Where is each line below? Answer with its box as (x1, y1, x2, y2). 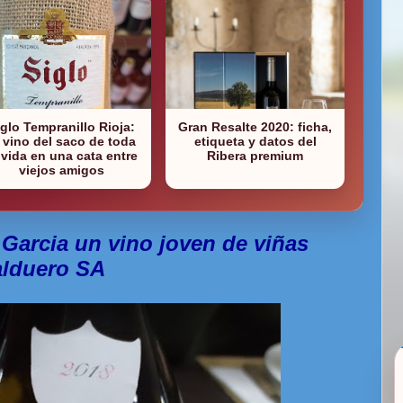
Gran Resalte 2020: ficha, (178, 119, 333, 134)
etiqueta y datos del (193, 133, 317, 148)
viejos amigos (19, 162, 105, 177)
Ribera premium (207, 148, 304, 163)
